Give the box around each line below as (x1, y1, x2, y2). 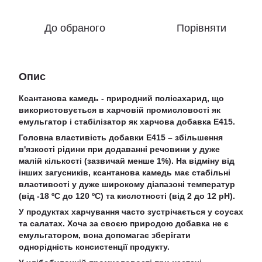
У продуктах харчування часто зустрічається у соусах (19, 207, 243, 216)
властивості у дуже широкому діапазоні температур (19, 180, 235, 189)
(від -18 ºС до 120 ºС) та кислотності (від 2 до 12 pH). (19, 191, 235, 201)
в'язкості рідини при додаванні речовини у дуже (19, 144, 220, 154)
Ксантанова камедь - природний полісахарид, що (19, 94, 224, 103)
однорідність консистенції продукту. (19, 242, 170, 251)
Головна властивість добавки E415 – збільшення (19, 133, 223, 142)
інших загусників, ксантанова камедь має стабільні (19, 168, 230, 177)
